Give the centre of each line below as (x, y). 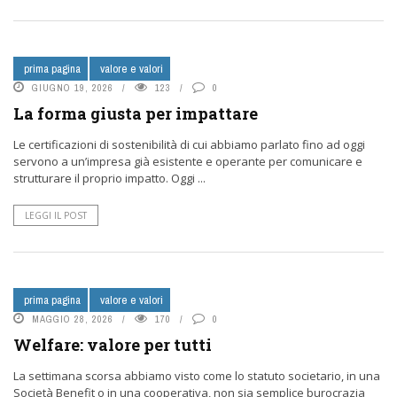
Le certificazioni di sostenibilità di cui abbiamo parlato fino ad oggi (189, 144)
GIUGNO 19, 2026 (73, 88)
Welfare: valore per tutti (113, 345)
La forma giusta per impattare (136, 113)
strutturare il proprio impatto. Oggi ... (109, 178)
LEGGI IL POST (56, 215)
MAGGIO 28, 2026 (73, 319)
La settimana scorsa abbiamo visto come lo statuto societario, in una (197, 376)
